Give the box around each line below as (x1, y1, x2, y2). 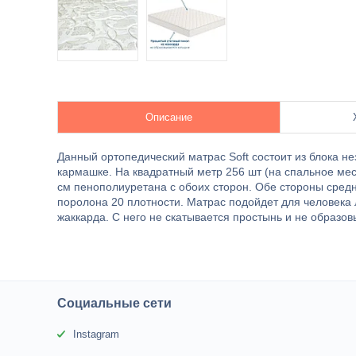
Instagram (73, 328, 120, 340)
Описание (145, 111, 192, 123)
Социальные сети (57, 296, 172, 310)
